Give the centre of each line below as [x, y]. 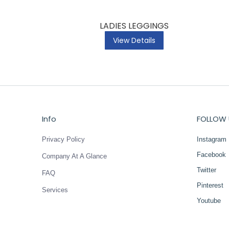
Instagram [211, 139]
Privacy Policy [63, 139]
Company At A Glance [74, 156]
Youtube [209, 200]
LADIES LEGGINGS [134, 26]
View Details [134, 40]
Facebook [211, 154]
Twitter [206, 170]
